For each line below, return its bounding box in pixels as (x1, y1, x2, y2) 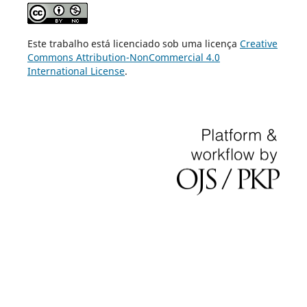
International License (27, 64, 125, 77)
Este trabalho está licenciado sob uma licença (27, 36, 240, 50)
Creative (239, 36, 278, 50)
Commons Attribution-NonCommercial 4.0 (27, 50, 220, 64)
